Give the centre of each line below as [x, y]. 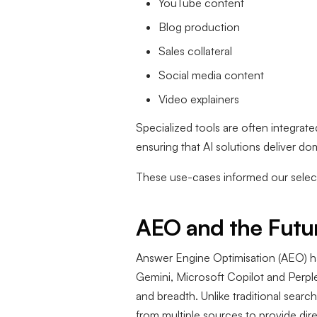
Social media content [211, 75]
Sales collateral [195, 51]
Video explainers [199, 99]
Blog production [199, 27]
